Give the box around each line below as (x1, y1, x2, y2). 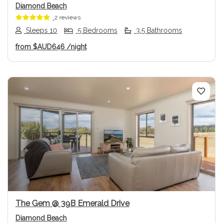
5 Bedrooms (76, 26, 117, 35)
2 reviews (54, 13, 81, 21)
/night (67, 43, 87, 51)
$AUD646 (31, 43, 67, 51)
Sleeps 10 (24, 26, 57, 35)
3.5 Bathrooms (134, 26, 182, 35)
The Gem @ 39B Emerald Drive (15, 199, 129, 209)
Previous (22, 135, 56, 145)
